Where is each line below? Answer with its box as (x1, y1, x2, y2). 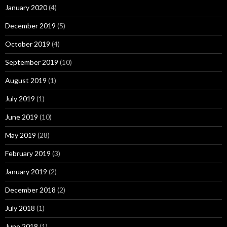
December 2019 (5, 21, 56, 30)
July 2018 (5, 203, 35, 212)
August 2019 (5, 75, 47, 85)
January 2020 (5, 3, 47, 12)
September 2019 (5, 57, 58, 66)
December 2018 (5, 185, 56, 194)
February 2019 (5, 148, 51, 158)
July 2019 (5, 94, 35, 103)
